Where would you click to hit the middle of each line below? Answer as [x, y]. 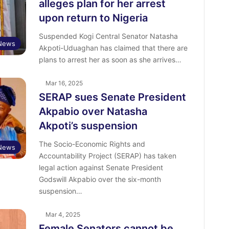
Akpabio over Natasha [93, 111]
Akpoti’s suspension [88, 126]
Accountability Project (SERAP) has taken [107, 156]
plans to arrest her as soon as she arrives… [110, 60]
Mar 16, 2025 [64, 83]
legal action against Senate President [101, 167]
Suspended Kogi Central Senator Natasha [108, 36]
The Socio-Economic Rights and [92, 144]
